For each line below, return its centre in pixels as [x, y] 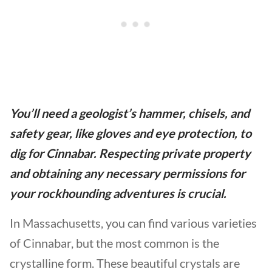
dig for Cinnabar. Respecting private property [130, 153]
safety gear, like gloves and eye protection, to [131, 133]
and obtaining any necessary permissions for [127, 173]
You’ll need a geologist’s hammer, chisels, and [130, 113]
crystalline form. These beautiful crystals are [125, 263]
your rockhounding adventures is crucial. [118, 193]
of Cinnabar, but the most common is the [114, 243]
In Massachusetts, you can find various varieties [133, 223]
